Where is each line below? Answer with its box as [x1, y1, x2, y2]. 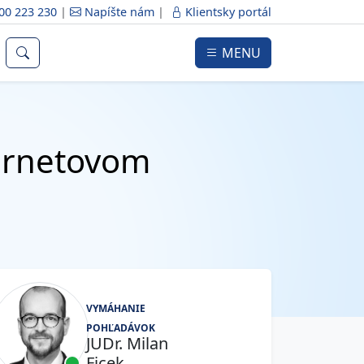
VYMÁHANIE [86, 301, 146, 315]
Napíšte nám [81, 4, 158, 19]
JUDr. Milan [86, 332, 169, 354]
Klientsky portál [182, 4, 271, 19]
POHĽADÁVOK [86, 321, 156, 335]
